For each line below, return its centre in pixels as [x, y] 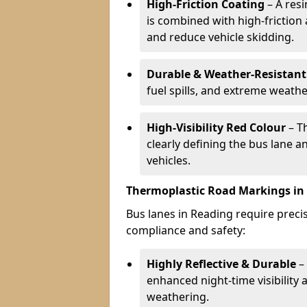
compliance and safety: [186, 230]
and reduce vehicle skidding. [220, 37]
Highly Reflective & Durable [221, 264]
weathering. [178, 297]
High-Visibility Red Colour [216, 127]
